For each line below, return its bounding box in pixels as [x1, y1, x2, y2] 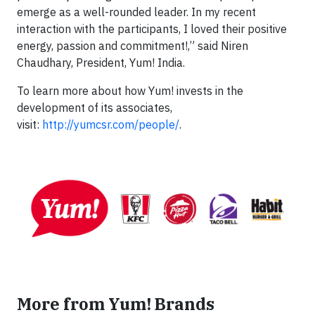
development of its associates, [17, 101, 172, 115]
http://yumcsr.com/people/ [42, 117, 179, 131]
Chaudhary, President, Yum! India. [17, 56, 185, 70]
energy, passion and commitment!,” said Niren [17, 39, 248, 53]
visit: [17, 117, 42, 131]
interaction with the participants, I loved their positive [17, 22, 287, 36]
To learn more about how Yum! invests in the [17, 84, 243, 98]
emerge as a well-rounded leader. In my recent [17, 5, 256, 19]
